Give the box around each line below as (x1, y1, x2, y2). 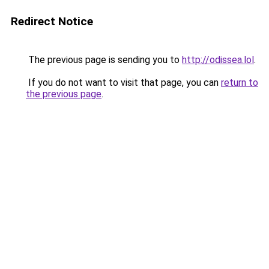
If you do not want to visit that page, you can (26, 77, 221, 88)
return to (221, 77, 258, 88)
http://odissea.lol (182, 54, 254, 65)
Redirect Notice (11, 14, 93, 28)
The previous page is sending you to (26, 54, 182, 65)
